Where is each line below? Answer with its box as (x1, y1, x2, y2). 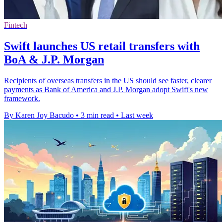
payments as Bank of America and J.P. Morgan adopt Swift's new (4, 85, 208, 94)
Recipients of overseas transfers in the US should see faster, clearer (4, 76, 212, 85)
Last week (121, 111, 153, 120)
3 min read (81, 111, 114, 120)
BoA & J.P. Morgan (4, 53, 104, 66)
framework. (4, 94, 40, 103)
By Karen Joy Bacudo (4, 111, 74, 120)
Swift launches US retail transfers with (4, 40, 200, 53)
